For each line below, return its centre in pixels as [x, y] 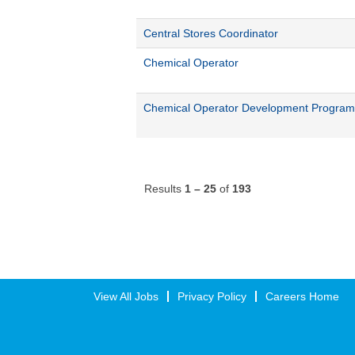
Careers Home [302, 296]
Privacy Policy [212, 296]
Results [164, 188]
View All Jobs [126, 296]
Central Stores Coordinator [211, 33]
